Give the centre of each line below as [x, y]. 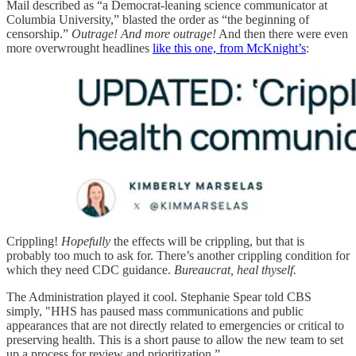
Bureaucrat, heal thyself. [235, 270]
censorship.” [39, 34]
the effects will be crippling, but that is [207, 242]
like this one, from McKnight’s [229, 48]
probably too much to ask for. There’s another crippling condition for [178, 256]
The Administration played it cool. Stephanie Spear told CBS [159, 297]
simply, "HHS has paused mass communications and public [155, 311]
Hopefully [86, 242]
